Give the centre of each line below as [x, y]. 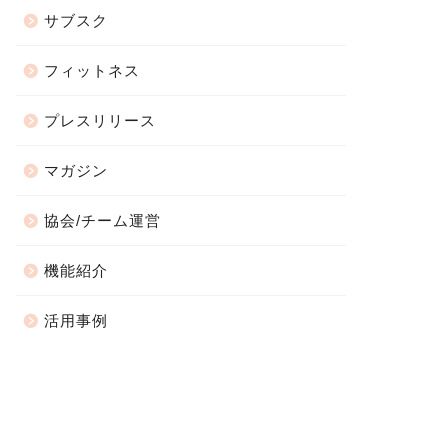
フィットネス [91, 71]
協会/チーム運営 [102, 221]
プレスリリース [99, 121]
